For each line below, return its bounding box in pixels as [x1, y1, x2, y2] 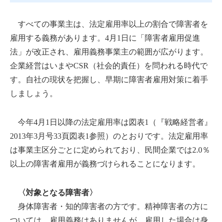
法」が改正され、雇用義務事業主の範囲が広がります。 [10, 47, 208, 56]
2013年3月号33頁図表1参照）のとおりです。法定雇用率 [10, 131, 208, 140]
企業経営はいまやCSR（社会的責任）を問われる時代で [10, 61, 208, 70]
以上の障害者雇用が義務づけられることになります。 [10, 159, 200, 168]
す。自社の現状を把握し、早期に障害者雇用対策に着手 [10, 75, 208, 84]
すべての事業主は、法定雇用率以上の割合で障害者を [10, 19, 208, 28]
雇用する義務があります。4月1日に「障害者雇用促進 [10, 33, 200, 42]
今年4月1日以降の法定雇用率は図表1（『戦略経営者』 [10, 117, 212, 126]
